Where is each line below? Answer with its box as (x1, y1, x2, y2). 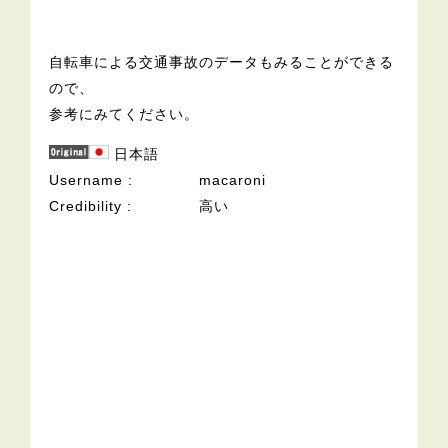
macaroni (199, 172, 267, 189)
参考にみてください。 (49, 106, 200, 123)
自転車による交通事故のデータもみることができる (49, 54, 395, 71)
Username (49, 172, 124, 189)
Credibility (49, 198, 123, 215)
